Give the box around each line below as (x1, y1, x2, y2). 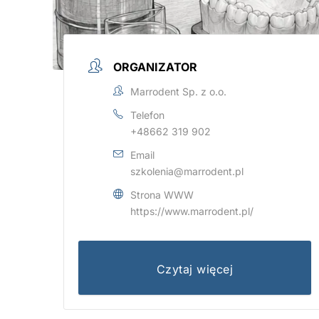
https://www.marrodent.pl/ (130, 205, 253, 217)
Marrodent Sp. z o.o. (130, 85, 226, 98)
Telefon (130, 109, 164, 121)
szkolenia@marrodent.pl (130, 165, 244, 177)
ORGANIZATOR (113, 60, 197, 74)
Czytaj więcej (156, 262, 234, 276)
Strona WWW (130, 189, 194, 201)
